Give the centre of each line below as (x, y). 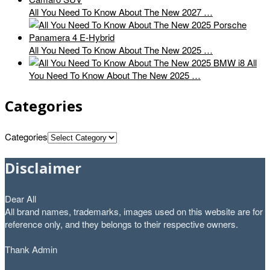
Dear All (20, 199)
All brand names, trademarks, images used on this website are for (134, 212)
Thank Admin (31, 250)
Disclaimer (43, 168)
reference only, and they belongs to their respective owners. (121, 224)
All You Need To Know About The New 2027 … (121, 12)
